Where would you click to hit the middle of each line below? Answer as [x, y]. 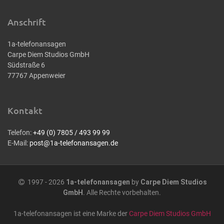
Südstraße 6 [26, 65]
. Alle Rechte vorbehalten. [122, 192]
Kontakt [25, 110]
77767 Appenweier [36, 75]
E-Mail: [18, 143]
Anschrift [27, 22]
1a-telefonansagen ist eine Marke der [71, 213]
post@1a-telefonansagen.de [74, 143]
